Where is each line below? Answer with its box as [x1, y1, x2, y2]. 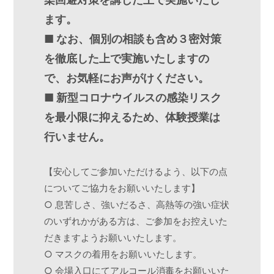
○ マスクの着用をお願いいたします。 [44, 248, 202, 261]
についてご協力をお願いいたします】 [44, 182, 201, 194]
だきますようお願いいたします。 [44, 232, 182, 244]
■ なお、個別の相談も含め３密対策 [44, 32, 222, 46]
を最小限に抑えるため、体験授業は [44, 111, 221, 124]
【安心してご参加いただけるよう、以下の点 [44, 166, 228, 178]
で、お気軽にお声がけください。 [44, 72, 210, 85]
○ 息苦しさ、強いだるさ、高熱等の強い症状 [44, 199, 230, 211]
